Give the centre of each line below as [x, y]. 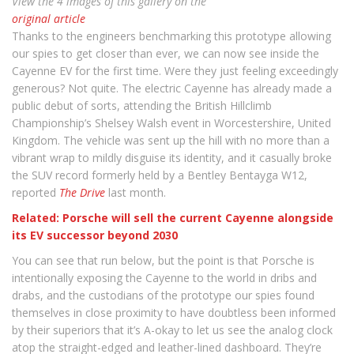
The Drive [82, 192]
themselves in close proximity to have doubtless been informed [174, 313]
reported [36, 192]
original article [49, 19]
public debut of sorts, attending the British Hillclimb [142, 105]
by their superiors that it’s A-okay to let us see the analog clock [172, 330]
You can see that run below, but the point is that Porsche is [163, 260]
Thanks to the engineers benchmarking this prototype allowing [171, 36]
